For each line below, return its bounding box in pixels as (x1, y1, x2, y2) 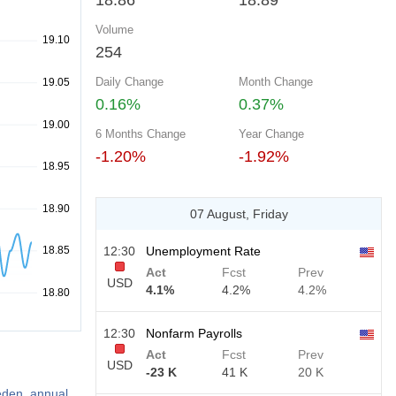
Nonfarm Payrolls (146, 326, 242, 340)
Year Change (239, 127, 304, 141)
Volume (95, 23, 133, 36)
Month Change (239, 75, 313, 88)
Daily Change (95, 75, 164, 88)
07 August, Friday (189, 207, 288, 221)
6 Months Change (95, 127, 186, 141)
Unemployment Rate (146, 244, 261, 258)
